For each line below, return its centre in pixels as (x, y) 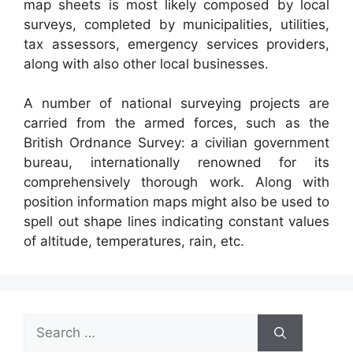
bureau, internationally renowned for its (176, 163)
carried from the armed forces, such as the (176, 123)
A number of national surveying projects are (176, 104)
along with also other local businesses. (146, 63)
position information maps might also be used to (176, 202)
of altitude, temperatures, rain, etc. (134, 242)
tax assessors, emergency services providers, (176, 44)
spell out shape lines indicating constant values (176, 222)
